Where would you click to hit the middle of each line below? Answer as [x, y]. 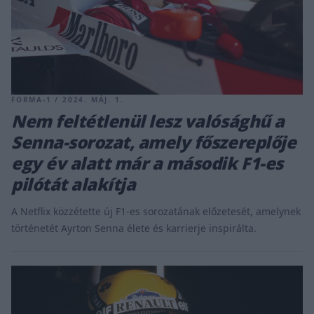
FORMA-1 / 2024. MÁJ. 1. [68, 100]
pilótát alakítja [74, 184]
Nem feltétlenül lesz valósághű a [148, 121]
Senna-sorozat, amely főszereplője [154, 142]
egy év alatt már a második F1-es [147, 163]
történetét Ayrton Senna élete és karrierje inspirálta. [134, 228]
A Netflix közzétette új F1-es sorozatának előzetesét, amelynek [156, 212]
